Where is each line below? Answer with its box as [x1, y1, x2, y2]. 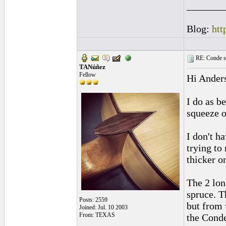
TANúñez [79, 63, 105, 71]
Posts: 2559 [79, 196, 107, 203]
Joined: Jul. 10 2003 [79, 204, 128, 211]
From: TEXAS [79, 211, 115, 218]
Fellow [79, 71, 96, 78]
